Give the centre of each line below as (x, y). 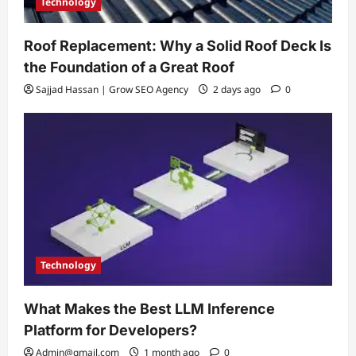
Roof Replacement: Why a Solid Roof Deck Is (178, 46)
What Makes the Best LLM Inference (149, 309)
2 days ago (237, 90)
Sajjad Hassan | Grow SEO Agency (112, 90)
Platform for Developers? (110, 331)
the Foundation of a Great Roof (129, 68)
